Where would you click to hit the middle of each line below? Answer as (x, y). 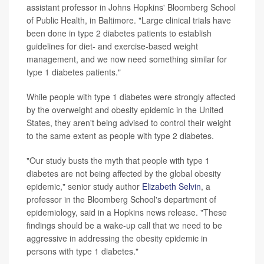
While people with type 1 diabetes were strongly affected (131, 97)
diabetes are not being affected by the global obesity (124, 174)
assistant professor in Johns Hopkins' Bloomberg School (131, 7)
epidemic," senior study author (84, 187)
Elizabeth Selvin (171, 187)
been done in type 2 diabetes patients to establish (119, 33)
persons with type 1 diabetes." (82, 251)
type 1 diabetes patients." (74, 72)
